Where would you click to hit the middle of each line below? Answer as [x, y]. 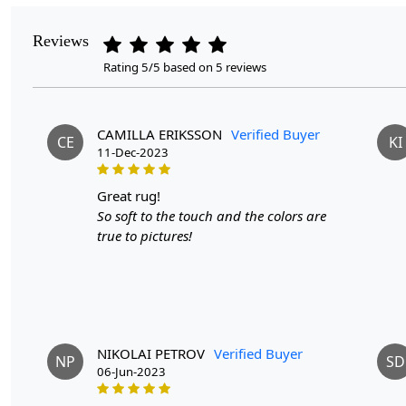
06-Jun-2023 [131, 371]
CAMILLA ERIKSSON [159, 134]
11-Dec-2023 [133, 152]
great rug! [134, 195]
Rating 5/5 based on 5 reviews [185, 67]
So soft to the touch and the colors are [212, 215]
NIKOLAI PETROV [151, 353]
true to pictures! [145, 235]
